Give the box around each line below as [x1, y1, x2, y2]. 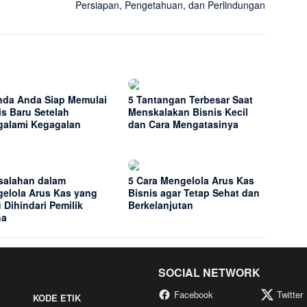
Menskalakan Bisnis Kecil [128, 105, 249, 119]
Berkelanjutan [128, 198, 194, 212]
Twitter [277, 288, 304, 302]
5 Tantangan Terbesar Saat [128, 93, 254, 107]
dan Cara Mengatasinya [128, 117, 239, 132]
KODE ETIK [32, 291, 81, 305]
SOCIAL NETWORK [158, 265, 260, 281]
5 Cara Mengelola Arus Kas [128, 173, 255, 188]
